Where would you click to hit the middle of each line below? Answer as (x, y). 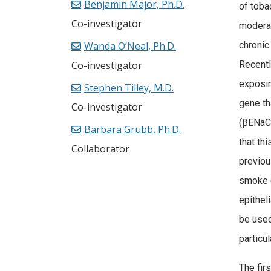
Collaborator (100, 149)
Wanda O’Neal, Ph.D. (130, 46)
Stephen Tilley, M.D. (129, 88)
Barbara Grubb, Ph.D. (132, 130)
